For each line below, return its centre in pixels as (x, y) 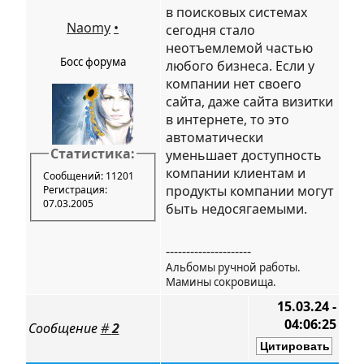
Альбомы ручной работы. (233, 267)
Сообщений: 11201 (88, 175)
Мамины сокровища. (221, 282)
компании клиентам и (235, 173)
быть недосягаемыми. (236, 209)
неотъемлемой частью (239, 48)
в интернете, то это (227, 119)
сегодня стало (210, 30)
